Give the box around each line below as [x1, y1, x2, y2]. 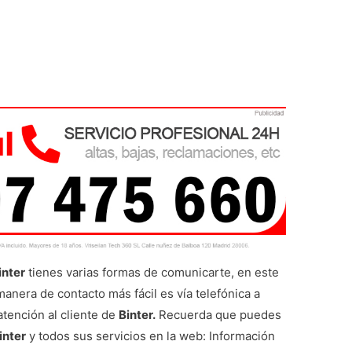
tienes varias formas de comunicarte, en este [25, 265, 280, 280]
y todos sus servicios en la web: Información [26, 328, 276, 344]
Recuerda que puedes [156, 307, 282, 323]
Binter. [119, 307, 156, 323]
